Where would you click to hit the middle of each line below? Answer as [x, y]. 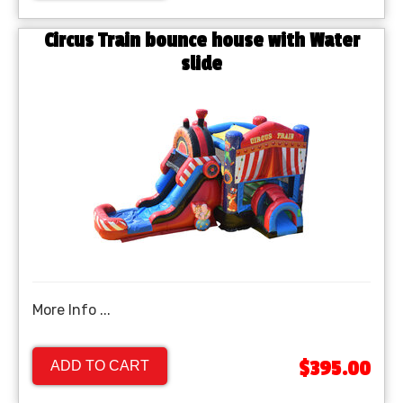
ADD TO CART [100, 366]
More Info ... [72, 310]
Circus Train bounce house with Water [201, 41]
